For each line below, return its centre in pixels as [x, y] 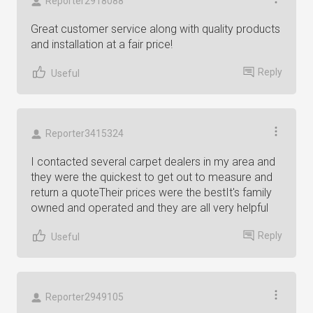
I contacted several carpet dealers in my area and [153, 162]
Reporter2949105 [85, 297]
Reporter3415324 [85, 133]
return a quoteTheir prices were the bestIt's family [151, 192]
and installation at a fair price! [102, 44]
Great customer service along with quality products [155, 29]
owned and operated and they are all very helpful [150, 208]
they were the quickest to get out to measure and [152, 177]
